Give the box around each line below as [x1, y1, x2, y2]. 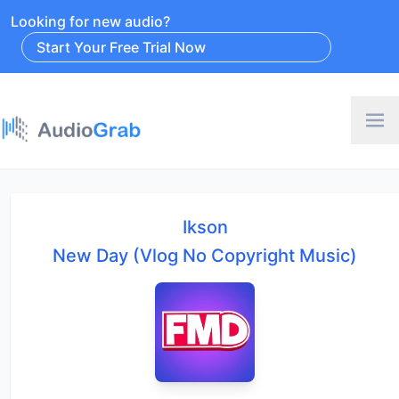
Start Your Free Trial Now [37, 38, 206, 56]
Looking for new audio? [11, 12, 170, 30]
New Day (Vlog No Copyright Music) [53, 244, 357, 266]
